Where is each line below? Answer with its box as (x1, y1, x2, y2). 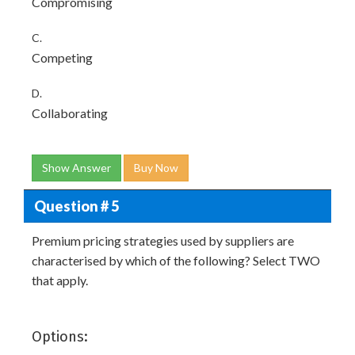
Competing (32, 50, 93, 65)
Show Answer (42, 161, 111, 174)
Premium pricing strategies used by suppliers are (32, 233, 294, 248)
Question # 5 (33, 197, 119, 215)
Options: (32, 328, 88, 345)
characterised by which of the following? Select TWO (32, 253, 320, 268)
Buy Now (134, 161, 178, 174)
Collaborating (32, 105, 108, 120)
